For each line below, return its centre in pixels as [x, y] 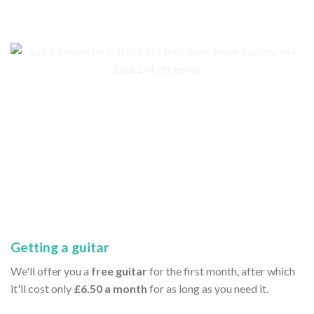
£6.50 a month [110, 289]
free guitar [119, 271]
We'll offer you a [51, 271]
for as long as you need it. [208, 289]
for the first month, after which [221, 271]
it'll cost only [42, 289]
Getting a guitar [60, 247]
